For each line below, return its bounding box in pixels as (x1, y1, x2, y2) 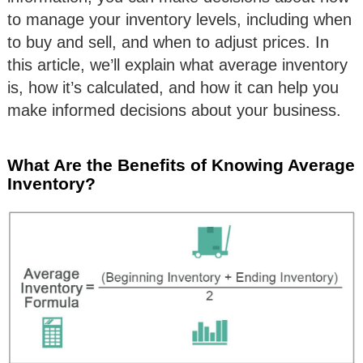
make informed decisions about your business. (7, 101, 341, 120)
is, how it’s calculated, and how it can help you (7, 79, 339, 97)
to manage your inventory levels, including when (7, 11, 352, 29)
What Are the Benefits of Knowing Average (7, 156, 355, 175)
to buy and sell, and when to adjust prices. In (7, 33, 329, 52)
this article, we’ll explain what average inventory (7, 56, 348, 75)
